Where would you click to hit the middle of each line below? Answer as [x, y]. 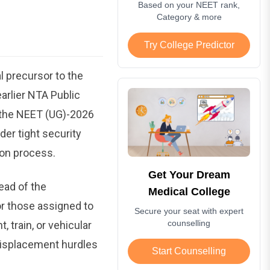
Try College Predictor [189, 45]
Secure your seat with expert [189, 211]
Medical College [189, 191]
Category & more [189, 17]
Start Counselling [189, 251]
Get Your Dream [189, 174]
